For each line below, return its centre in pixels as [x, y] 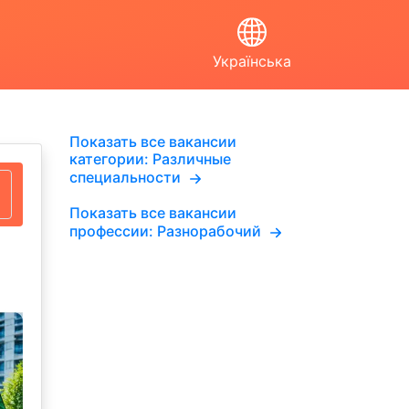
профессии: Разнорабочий [167, 231]
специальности [127, 178]
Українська [252, 62]
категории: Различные [150, 159]
